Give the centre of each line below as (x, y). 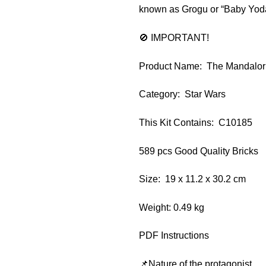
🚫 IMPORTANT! (174, 37)
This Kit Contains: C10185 (197, 122)
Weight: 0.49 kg (172, 207)
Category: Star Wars (182, 94)
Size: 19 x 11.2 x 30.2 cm (193, 179)
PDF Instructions (174, 236)
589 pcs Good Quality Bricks (198, 151)
